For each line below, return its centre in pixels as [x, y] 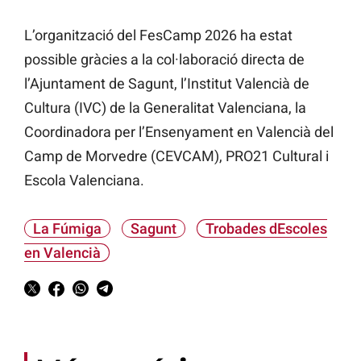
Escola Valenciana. [84, 180]
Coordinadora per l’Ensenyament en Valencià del [179, 132]
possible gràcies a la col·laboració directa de [164, 60]
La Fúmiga [67, 229]
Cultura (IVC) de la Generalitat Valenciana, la [165, 108]
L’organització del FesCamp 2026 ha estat [158, 35]
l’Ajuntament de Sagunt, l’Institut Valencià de [167, 84]
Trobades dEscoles [266, 229]
